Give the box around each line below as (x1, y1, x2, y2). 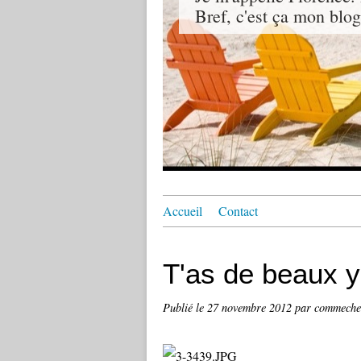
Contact (218, 202, 258, 219)
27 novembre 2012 (207, 300, 295, 315)
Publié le (163, 300, 207, 315)
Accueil (163, 202, 202, 219)
